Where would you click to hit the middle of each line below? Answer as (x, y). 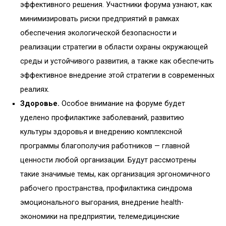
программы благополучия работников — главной (105, 146)
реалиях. (35, 90)
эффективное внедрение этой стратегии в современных (117, 76)
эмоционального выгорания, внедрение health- (102, 203)
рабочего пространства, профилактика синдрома (106, 189)
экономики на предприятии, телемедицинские (100, 217)
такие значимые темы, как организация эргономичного (115, 175)
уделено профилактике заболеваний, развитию (102, 118)
